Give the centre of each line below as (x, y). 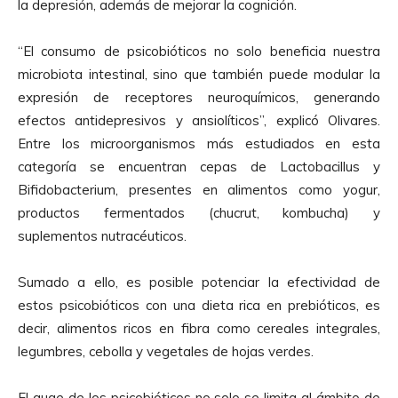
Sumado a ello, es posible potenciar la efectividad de (199, 282)
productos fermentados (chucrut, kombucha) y (199, 212)
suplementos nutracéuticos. (102, 235)
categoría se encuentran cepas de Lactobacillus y (199, 166)
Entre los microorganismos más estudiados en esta (199, 143)
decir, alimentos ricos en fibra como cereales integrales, (199, 328)
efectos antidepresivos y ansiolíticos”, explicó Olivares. (199, 120)
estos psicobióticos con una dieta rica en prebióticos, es (199, 305)
